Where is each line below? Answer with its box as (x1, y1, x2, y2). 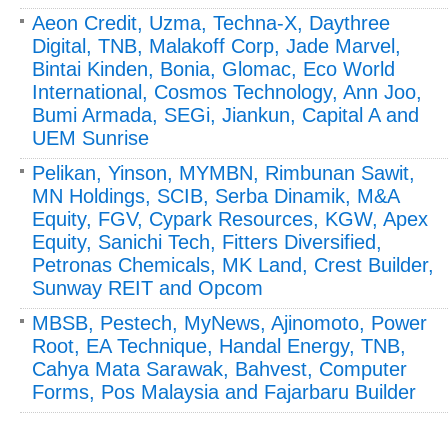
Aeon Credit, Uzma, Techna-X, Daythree (32, 11, 390, 34)
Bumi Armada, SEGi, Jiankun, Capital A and (32, 103, 419, 126)
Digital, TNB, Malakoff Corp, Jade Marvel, (32, 34, 401, 57)
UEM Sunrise (32, 126, 149, 149)
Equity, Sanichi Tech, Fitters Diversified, (32, 230, 382, 253)
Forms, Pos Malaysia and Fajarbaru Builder (32, 380, 416, 403)
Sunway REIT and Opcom (32, 276, 263, 299)
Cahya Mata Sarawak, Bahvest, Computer (32, 357, 407, 380)
